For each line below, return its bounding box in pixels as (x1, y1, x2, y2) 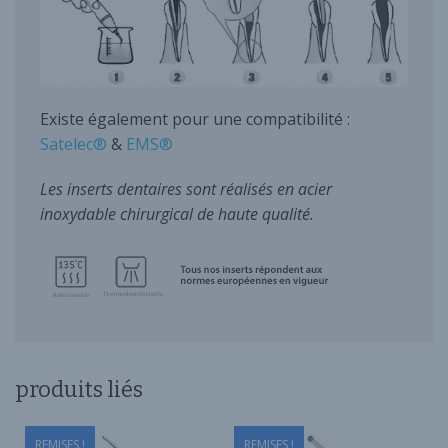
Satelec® (40, 133, 107, 156)
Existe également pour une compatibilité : (40, 108, 350, 131)
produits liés (15, 376, 143, 404)
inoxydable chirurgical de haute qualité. (40, 203, 314, 226)
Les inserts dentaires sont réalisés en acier (40, 178, 332, 201)
